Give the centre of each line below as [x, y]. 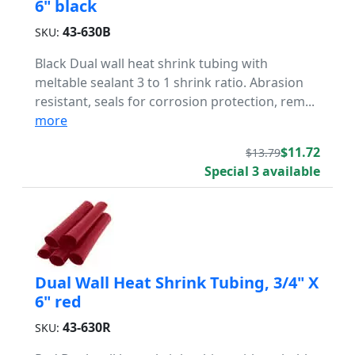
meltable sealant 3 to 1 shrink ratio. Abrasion [169, 82]
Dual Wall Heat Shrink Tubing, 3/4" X [177, 282]
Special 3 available [262, 171]
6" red [58, 302]
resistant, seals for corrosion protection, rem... [175, 101]
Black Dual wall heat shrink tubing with [151, 63]
